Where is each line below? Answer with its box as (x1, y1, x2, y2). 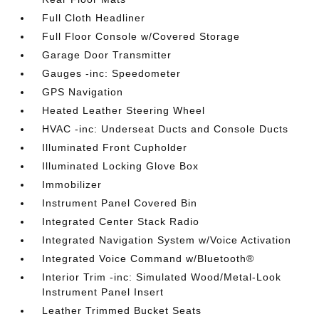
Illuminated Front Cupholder (42, 142, 188, 153)
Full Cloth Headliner (42, 12, 146, 23)
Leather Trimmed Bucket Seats (42, 305, 202, 316)
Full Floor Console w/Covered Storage (42, 31, 241, 42)
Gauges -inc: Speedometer (42, 68, 182, 79)
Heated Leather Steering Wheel (42, 105, 206, 116)
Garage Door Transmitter (42, 49, 172, 61)
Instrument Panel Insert (42, 286, 164, 298)
